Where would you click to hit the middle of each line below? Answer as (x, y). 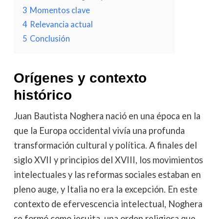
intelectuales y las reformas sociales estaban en (107, 175)
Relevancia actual (61, 24)
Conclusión (50, 38)
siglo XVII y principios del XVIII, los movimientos (108, 160)
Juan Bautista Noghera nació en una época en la (107, 116)
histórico (43, 95)
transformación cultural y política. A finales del (105, 145)
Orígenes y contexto (80, 78)
